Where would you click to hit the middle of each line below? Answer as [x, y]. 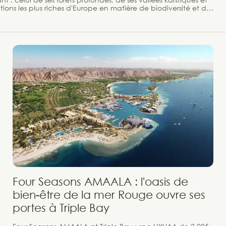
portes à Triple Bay [61, 208]
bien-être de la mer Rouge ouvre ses [109, 195]
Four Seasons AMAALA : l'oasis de [100, 182]
